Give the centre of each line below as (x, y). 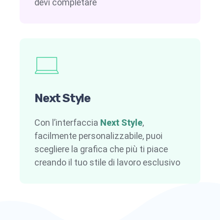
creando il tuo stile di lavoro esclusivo (107, 163)
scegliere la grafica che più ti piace (101, 149)
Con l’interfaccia (67, 123)
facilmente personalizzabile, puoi (98, 136)
